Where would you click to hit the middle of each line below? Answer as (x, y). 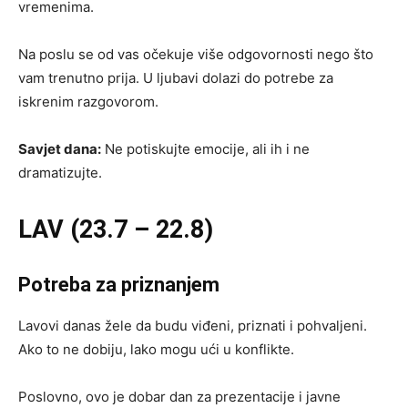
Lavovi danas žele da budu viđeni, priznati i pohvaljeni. (193, 325)
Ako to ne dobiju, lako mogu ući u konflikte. (156, 349)
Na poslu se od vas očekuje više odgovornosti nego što (196, 54)
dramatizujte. (60, 172)
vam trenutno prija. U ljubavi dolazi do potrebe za (176, 77)
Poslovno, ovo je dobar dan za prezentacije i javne (179, 396)
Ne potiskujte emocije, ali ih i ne (205, 148)
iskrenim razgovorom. (88, 101)
